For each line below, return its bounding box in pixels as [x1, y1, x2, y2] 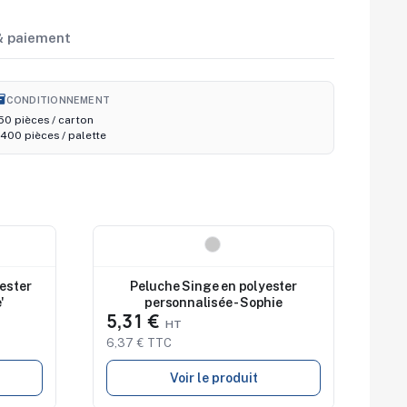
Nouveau [112, 238, 159, 252]
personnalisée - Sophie [144, 295, 283, 311]
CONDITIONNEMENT [5, 94, 110, 105]
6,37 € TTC [106, 336, 172, 351]
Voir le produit [169, 371, 258, 386]
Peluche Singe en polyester [130, 279, 297, 294]
